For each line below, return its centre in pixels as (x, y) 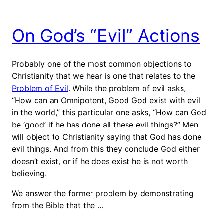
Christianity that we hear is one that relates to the (103, 76)
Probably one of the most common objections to (102, 64)
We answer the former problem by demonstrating (103, 193)
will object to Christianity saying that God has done (107, 136)
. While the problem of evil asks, (127, 88)
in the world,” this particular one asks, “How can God (109, 112)
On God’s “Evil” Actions (106, 35)
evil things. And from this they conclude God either (106, 149)
